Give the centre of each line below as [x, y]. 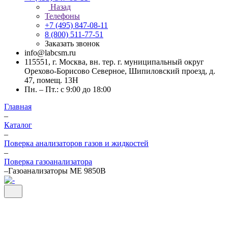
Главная [18, 107]
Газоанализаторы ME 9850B [57, 171]
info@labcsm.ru [50, 53]
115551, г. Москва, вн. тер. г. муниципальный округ [114, 62]
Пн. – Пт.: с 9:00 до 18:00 [68, 89]
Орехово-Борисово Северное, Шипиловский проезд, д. [120, 71]
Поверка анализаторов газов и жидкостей [76, 143]
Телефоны [62, 16]
